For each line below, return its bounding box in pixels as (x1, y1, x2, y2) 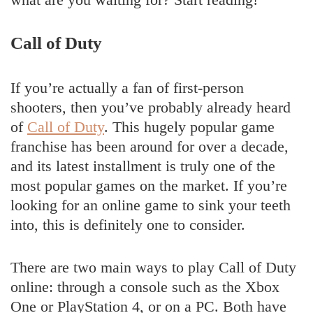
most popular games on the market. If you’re (10, 176, 287, 194)
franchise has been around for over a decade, (10, 137, 289, 155)
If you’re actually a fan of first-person (10, 78, 244, 96)
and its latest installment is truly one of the (10, 156, 275, 175)
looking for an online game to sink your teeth (10, 196, 291, 214)
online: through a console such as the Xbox (10, 277, 279, 296)
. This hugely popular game (104, 117, 275, 136)
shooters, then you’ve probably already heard (10, 98, 291, 116)
